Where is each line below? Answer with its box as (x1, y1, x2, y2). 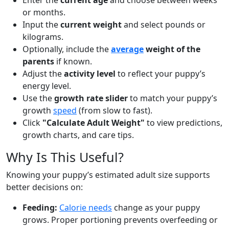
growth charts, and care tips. (22, 129, 134, 141)
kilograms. (22, 31, 63, 43)
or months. (22, 7, 65, 18)
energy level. (22, 80, 71, 92)
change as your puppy (112, 202, 200, 214)
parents (22, 56, 54, 67)
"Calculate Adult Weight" (42, 117, 145, 129)
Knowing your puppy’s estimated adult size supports (6, 169, 210, 181)
